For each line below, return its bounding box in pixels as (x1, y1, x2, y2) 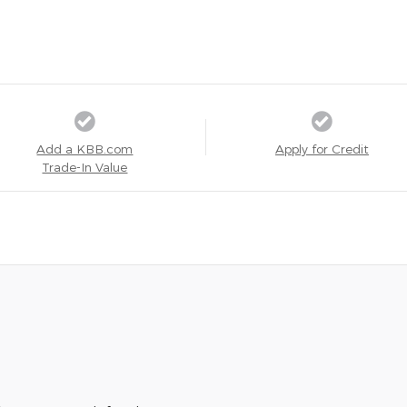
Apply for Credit (274, 140, 369, 156)
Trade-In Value (42, 158, 128, 174)
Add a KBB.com (36, 140, 134, 156)
